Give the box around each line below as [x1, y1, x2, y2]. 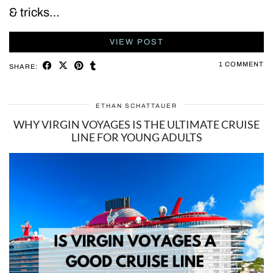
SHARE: [9, 63, 40, 71]
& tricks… [9, 5, 60, 19]
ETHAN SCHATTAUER [96, 102, 177, 110]
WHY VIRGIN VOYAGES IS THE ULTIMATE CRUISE [13, 118, 260, 132]
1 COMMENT [219, 60, 264, 68]
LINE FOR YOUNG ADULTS [71, 130, 202, 144]
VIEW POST [109, 38, 164, 47]
